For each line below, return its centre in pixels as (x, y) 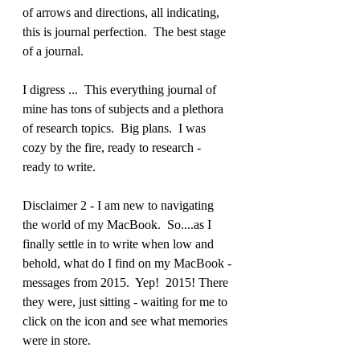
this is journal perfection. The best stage (126, 32)
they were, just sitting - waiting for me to (127, 302)
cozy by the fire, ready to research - (113, 148)
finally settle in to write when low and (120, 244)
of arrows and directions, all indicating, (123, 13)
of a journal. (53, 51)
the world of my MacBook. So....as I (119, 225)
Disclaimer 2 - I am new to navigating (120, 206)
